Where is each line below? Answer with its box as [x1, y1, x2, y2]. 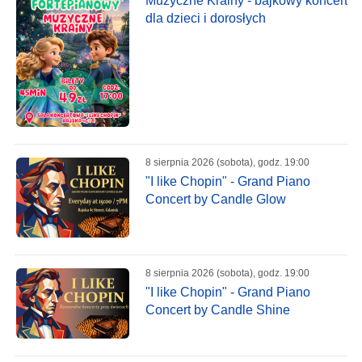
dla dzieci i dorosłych [145, 11, 266, 26]
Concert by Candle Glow [145, 192, 286, 207]
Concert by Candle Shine [145, 303, 290, 318]
